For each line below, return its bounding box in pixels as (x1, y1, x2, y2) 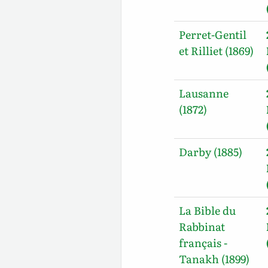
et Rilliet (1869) (179, 42, 254, 59)
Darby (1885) (179, 143, 243, 160)
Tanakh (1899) (179, 250, 250, 267)
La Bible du (179, 202, 236, 218)
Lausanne (179, 84, 229, 101)
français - (179, 234, 228, 251)
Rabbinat (179, 218, 226, 234)
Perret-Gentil (179, 26, 247, 42)
